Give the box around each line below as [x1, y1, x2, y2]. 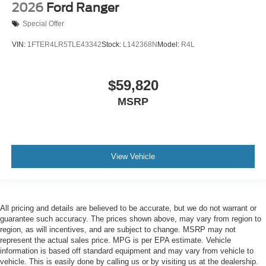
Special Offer [23, 20, 64, 28]
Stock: [102, 40, 123, 49]
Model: [157, 40, 181, 49]
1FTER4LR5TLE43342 [27, 40, 102, 49]
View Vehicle [111, 152, 155, 161]
